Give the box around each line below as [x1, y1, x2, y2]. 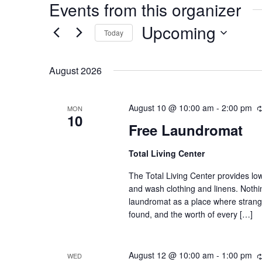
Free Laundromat [128, 120, 243, 140]
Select [141, 44, 164, 56]
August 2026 [49, 64, 102, 77]
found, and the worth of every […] [128, 208, 253, 220]
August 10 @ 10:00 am [128, 102, 214, 113]
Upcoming [142, 20, 216, 44]
